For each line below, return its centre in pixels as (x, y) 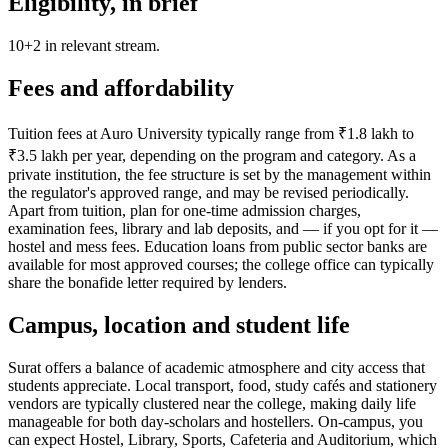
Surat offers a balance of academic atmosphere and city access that (216, 367)
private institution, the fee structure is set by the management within (219, 174)
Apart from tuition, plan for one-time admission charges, (184, 210)
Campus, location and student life (179, 324)
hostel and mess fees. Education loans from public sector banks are (217, 246)
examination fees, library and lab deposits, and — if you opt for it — (223, 228)
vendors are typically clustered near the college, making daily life (212, 403)
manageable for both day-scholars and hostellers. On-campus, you (215, 421)
